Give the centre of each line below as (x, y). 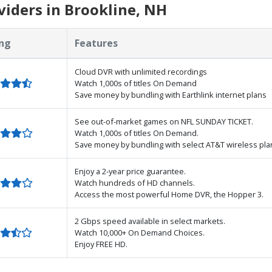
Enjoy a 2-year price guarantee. (130, 171)
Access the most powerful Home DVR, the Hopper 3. (169, 194)
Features (96, 43)
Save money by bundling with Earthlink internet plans (171, 94)
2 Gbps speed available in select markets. (150, 221)
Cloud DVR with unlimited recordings (141, 71)
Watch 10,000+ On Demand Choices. (140, 232)
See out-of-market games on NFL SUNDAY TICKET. (164, 121)
